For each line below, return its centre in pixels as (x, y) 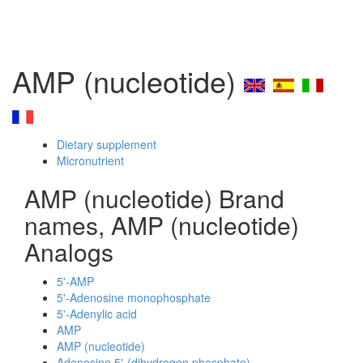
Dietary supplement (107, 144)
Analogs (69, 252)
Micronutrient (90, 160)
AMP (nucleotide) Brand (154, 198)
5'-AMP (75, 281)
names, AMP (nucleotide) (162, 225)
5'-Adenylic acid (97, 314)
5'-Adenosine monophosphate (134, 297)
